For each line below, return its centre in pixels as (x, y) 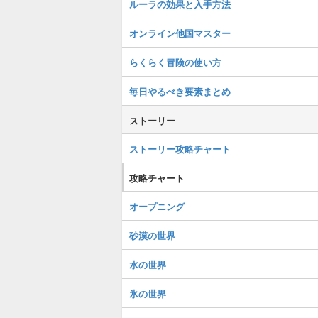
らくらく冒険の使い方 (175, 62)
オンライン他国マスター (180, 33)
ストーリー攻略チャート (180, 149)
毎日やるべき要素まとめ (180, 91)
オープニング (157, 206)
